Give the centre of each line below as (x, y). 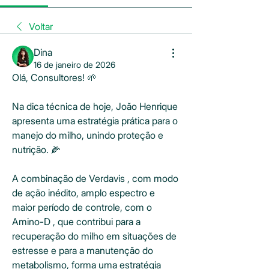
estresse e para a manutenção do (83, 250)
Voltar (41, 26)
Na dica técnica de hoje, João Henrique (95, 106)
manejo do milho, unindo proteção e (88, 135)
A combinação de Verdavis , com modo (95, 178)
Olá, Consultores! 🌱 (54, 77)
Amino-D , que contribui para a (76, 222)
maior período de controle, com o (82, 207)
